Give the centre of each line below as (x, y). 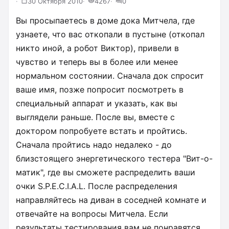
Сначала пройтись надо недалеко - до (94, 144)
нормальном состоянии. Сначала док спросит (110, 75)
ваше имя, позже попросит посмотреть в (100, 89)
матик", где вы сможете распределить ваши (106, 172)
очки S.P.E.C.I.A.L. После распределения (97, 186)
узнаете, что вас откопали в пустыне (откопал (110, 34)
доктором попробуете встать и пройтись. (101, 131)
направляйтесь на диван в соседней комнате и (111, 200)
